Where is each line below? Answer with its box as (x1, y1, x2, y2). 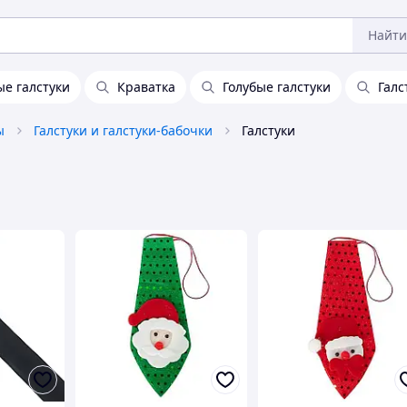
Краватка (117, 78, 175, 95)
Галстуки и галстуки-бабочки (34, 122, 213, 139)
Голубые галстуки (223, 78, 331, 95)
